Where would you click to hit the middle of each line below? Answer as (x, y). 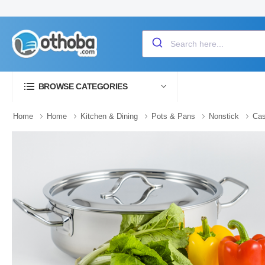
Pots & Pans (173, 116)
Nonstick (224, 116)
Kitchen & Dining (109, 116)
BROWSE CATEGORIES (83, 86)
